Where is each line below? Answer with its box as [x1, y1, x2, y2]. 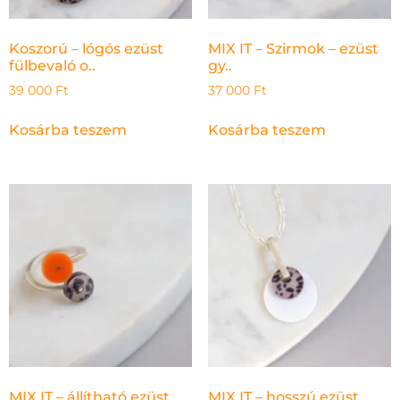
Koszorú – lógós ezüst [9, 40, 163, 58]
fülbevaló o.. [9, 57, 96, 75]
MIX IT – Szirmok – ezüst [207, 40, 379, 58]
